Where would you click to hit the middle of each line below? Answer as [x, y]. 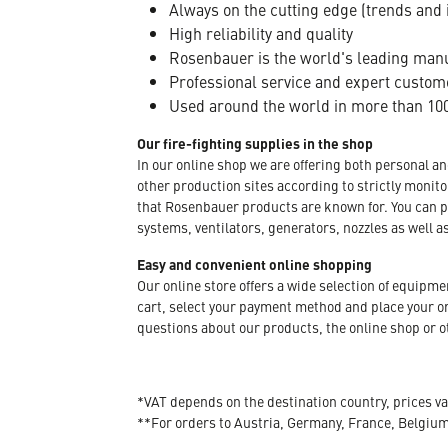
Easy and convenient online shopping [256, 263]
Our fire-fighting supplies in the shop [255, 142]
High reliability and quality [261, 32]
